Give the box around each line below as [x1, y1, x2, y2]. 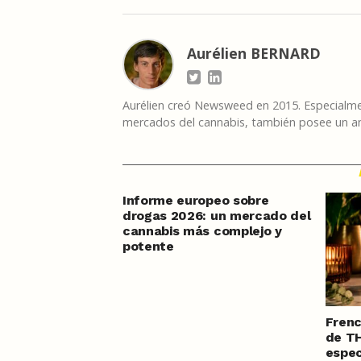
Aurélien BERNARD [187, 43, 321, 63]
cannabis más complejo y [122, 222, 282, 239]
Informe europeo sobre [122, 192, 269, 208]
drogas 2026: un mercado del [122, 207, 311, 223]
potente [122, 238, 174, 254]
